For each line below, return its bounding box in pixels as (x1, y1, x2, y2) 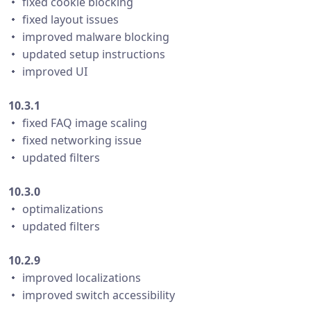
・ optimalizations (8, 201, 103, 217)
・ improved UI (8, 64, 87, 79)
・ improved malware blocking (8, 29, 169, 44)
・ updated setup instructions (8, 47, 165, 62)
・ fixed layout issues (8, 12, 119, 27)
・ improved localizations (8, 270, 141, 285)
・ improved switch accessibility (8, 287, 175, 303)
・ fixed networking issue (8, 133, 142, 148)
